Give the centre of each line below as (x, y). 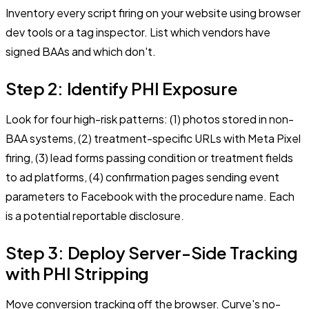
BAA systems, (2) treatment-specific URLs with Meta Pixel (153, 139)
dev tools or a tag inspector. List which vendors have (138, 32)
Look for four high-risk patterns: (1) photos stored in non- (150, 119)
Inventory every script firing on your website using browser (153, 13)
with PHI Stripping (77, 273)
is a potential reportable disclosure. (95, 216)
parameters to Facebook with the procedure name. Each (150, 197)
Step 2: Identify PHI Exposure (122, 89)
